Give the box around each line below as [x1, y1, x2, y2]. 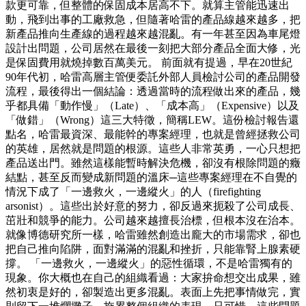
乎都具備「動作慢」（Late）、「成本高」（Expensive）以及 [5, 100, 299, 112]
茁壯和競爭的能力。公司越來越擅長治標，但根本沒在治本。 [5, 214, 301, 227]
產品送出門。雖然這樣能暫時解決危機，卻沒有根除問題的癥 [5, 157, 301, 169]
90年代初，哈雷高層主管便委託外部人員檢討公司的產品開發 [5, 71, 301, 83]
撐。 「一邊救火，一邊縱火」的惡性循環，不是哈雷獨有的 [5, 258, 292, 270]
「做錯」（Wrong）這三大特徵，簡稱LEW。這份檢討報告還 [5, 114, 299, 126]
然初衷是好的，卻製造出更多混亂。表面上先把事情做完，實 [5, 286, 301, 298]
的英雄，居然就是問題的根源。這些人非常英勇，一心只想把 [5, 143, 301, 155]
